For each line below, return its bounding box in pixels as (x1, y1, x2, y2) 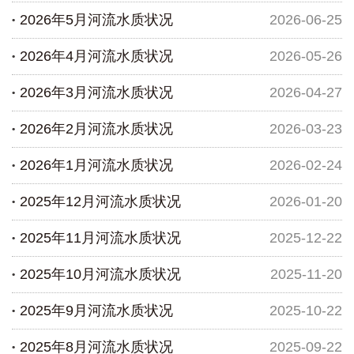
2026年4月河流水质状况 (20, 48, 173, 65)
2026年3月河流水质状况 (20, 85, 173, 101)
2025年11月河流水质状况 (20, 230, 181, 247)
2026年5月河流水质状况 (20, 12, 173, 28)
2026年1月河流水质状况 (20, 157, 173, 174)
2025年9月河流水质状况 (20, 303, 173, 319)
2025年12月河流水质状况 (20, 194, 181, 210)
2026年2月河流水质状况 (20, 121, 173, 137)
